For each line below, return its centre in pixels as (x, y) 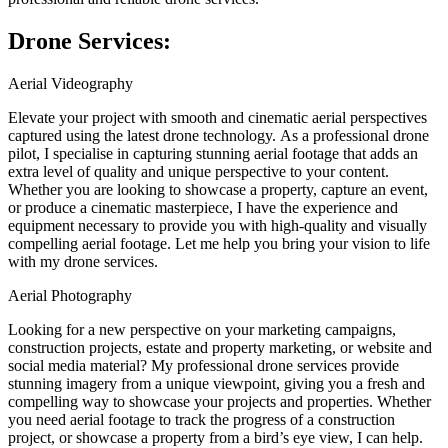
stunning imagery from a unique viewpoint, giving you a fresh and (216, 384)
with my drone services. (83, 262)
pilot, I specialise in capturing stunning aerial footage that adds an (213, 154)
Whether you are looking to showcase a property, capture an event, (218, 190)
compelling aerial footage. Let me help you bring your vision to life (219, 244)
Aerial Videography (70, 84)
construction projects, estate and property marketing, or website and (220, 348)
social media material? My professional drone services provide (203, 366)
